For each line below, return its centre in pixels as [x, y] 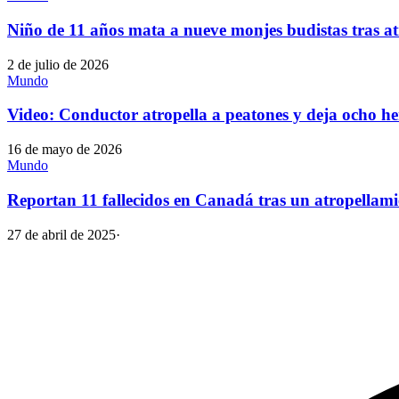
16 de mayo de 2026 [65, 150]
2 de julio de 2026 [58, 64]
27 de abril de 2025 [61, 234]
